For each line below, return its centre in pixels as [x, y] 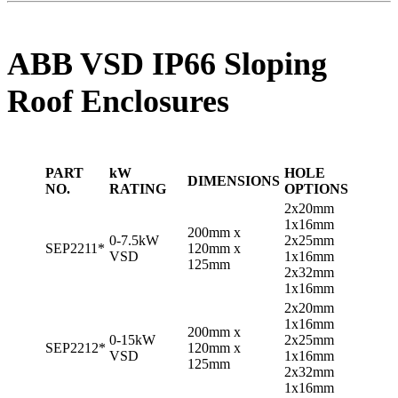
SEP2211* [75, 249]
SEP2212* [76, 348]
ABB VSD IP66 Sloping [167, 64]
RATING [138, 189]
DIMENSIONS [234, 181]
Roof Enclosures [118, 102]
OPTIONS [316, 189]
